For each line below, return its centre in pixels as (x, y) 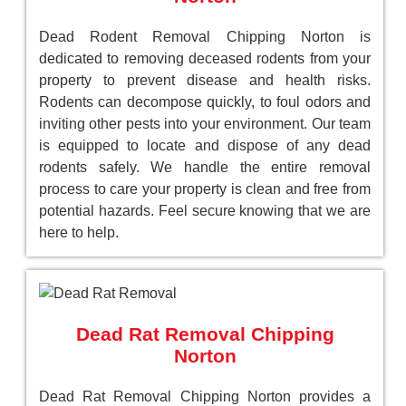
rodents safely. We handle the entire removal (205, 168)
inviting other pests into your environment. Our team (205, 124)
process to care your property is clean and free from (205, 189)
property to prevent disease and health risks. (205, 81)
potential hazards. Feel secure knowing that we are (205, 211)
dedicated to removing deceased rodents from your (205, 59)
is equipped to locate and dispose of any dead (205, 146)
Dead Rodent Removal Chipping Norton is (205, 37)
